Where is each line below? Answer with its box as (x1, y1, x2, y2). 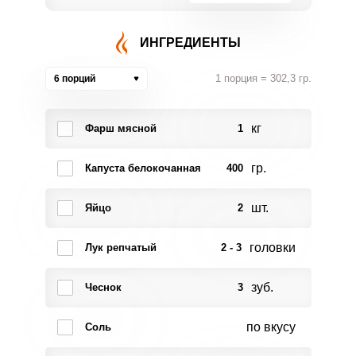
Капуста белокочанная (84, 162, 201, 174)
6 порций (53, 73, 95, 84)
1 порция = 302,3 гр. (215, 72, 311, 84)
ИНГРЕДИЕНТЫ (139, 36, 241, 49)
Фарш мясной (84, 122, 157, 134)
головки (249, 241, 296, 254)
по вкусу (246, 320, 296, 334)
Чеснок (84, 281, 122, 293)
